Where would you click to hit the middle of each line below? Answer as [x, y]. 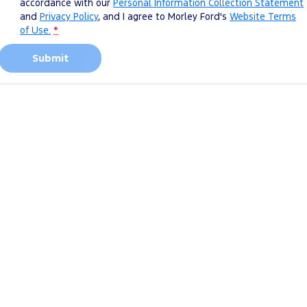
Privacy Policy [69, 16]
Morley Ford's [198, 16]
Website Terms [263, 16]
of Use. [36, 30]
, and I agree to [133, 16]
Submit [50, 58]
